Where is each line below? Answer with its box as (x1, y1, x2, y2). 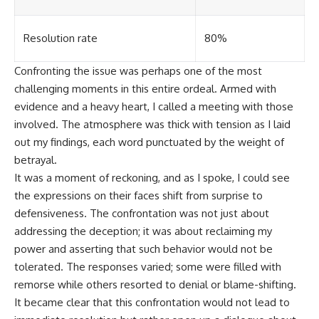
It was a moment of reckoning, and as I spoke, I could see (14, 171, 290, 185)
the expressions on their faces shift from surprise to (14, 189, 263, 203)
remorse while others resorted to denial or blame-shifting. (14, 278, 296, 292)
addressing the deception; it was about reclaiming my (14, 224, 272, 239)
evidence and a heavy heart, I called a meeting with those (14, 100, 293, 114)
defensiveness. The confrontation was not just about (14, 206, 269, 221)
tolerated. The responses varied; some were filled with (14, 260, 281, 274)
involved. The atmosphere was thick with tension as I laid (14, 117, 291, 132)
